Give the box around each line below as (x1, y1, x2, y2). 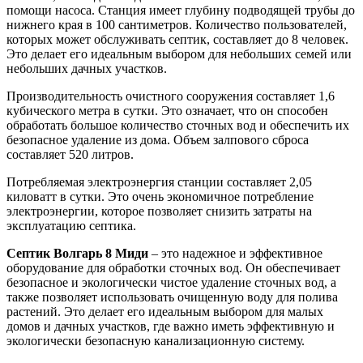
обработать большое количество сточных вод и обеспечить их (6, 117, 349, 132)
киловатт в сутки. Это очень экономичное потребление (6, 189, 314, 203)
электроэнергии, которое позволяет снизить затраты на (6, 203, 312, 218)
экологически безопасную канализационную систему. (6, 333, 305, 348)
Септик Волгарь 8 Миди (6, 246, 148, 260)
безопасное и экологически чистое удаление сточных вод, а (6, 275, 336, 289)
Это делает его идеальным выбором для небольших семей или (6, 46, 352, 61)
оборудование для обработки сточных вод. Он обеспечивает (6, 260, 340, 275)
